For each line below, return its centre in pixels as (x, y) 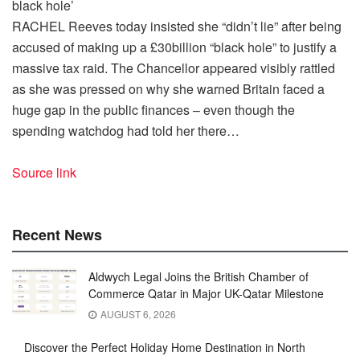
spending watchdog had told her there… (126, 130)
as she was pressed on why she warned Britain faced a (168, 88)
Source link (44, 172)
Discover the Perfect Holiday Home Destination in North (165, 347)
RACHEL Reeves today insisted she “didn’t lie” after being (177, 26)
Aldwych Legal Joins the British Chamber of (198, 276)
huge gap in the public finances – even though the (153, 109)
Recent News (57, 234)
